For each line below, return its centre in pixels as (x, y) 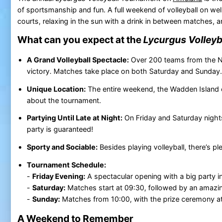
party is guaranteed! (60, 129)
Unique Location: (56, 89)
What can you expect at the (80, 40)
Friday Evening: (58, 176)
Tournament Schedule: (66, 165)
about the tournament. (64, 100)
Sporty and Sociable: (62, 147)
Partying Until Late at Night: (74, 118)
